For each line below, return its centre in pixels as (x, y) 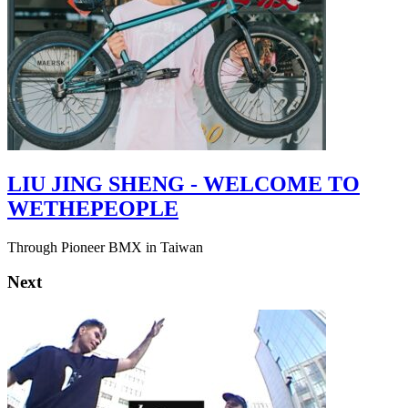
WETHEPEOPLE (93, 208)
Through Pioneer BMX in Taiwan (105, 247)
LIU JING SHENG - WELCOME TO (184, 184)
